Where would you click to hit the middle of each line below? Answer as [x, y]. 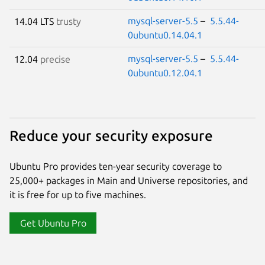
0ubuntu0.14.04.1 [165, 35]
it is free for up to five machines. [78, 194]
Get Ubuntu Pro [53, 223]
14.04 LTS [35, 21]
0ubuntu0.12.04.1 [165, 72]
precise [55, 59]
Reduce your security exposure [111, 136]
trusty [69, 21]
